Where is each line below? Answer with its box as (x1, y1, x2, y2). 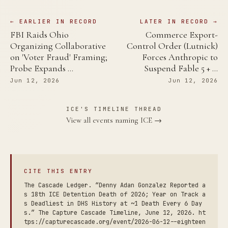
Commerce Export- (146, 29, 218, 41)
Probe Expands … (10, 63, 73, 74)
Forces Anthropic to (142, 51, 218, 63)
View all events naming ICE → (66, 116, 162, 125)
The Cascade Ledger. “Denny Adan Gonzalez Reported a (24, 181, 206, 190)
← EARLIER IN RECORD (10, 18, 97, 25)
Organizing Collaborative (10, 40, 106, 52)
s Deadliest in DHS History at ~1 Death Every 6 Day (24, 199, 202, 208)
